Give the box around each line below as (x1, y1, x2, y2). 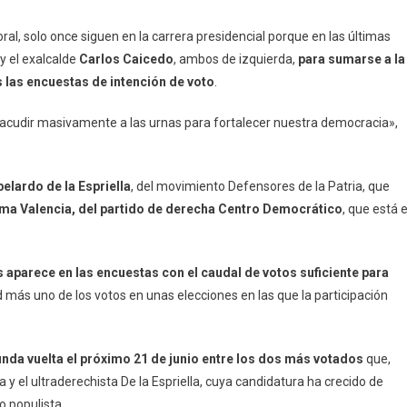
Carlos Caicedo (79, 51, 174, 66)
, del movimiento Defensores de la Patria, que (131, 178, 390, 194)
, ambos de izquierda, (174, 51, 298, 66)
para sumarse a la (298, 51, 405, 66)
